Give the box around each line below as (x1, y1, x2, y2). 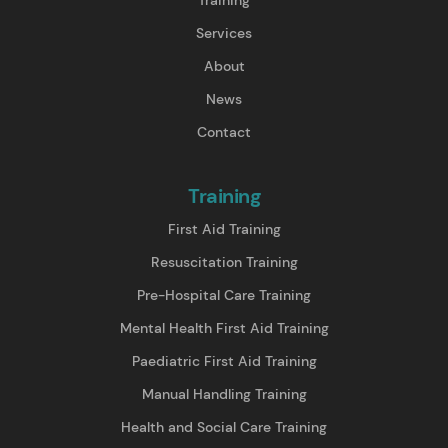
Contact (197, 122, 251, 141)
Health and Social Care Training (121, 417, 327, 436)
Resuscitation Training (150, 252, 298, 271)
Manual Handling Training (141, 384, 307, 403)
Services (196, 23, 252, 42)
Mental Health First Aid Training (119, 318, 329, 337)
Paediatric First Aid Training (131, 351, 317, 370)
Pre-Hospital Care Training (137, 285, 311, 304)
